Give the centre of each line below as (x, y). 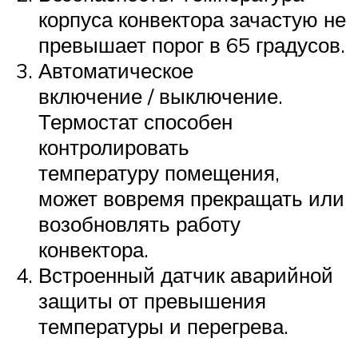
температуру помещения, (159, 172)
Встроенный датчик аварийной (186, 274)
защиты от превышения (152, 300)
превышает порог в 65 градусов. (192, 44)
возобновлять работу (139, 223)
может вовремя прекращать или (191, 198)
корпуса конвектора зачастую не (192, 19)
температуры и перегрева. (163, 326)
